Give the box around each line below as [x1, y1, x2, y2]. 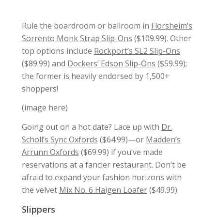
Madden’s [145, 134, 181, 145]
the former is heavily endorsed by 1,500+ [21, 71, 170, 82]
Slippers [21, 203, 55, 215]
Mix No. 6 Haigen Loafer [59, 184, 147, 195]
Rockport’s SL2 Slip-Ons [93, 46, 180, 57]
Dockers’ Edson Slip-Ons [67, 58, 155, 69]
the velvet [21, 184, 59, 195]
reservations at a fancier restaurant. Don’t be [21, 159, 186, 170]
